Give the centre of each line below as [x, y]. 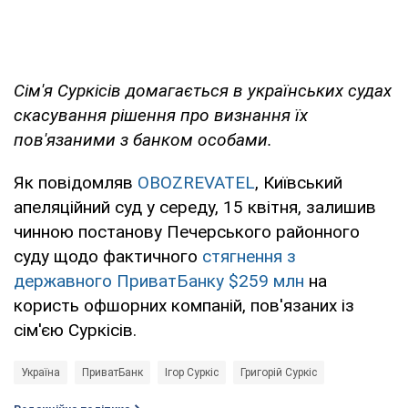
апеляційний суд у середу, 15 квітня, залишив [195, 208]
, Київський [299, 183]
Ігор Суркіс [192, 373]
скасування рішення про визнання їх [161, 116]
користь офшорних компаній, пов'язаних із [184, 306]
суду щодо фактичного [108, 257]
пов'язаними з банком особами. [143, 140]
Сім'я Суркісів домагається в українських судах [203, 91]
